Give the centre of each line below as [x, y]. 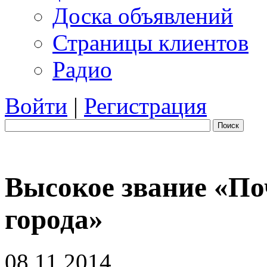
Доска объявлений [143, 16]
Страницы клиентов [150, 43]
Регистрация [145, 106]
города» [54, 220]
